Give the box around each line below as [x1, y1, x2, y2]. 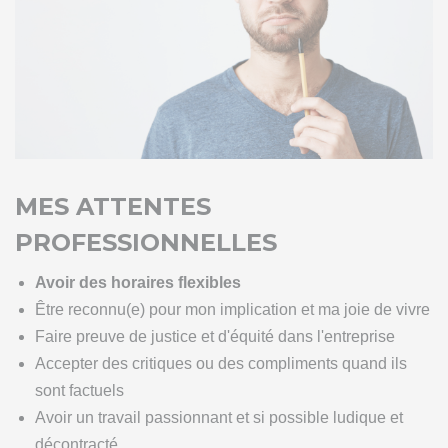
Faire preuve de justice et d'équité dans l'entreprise [35, 327, 395, 345]
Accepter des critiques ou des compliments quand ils [35, 354, 407, 372]
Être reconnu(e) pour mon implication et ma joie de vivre [35, 300, 430, 318]
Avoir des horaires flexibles [35, 273, 241, 291]
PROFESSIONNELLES [15, 227, 277, 257]
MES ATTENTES [15, 191, 211, 221]
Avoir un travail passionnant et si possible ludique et [35, 408, 403, 426]
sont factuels [35, 381, 124, 399]
